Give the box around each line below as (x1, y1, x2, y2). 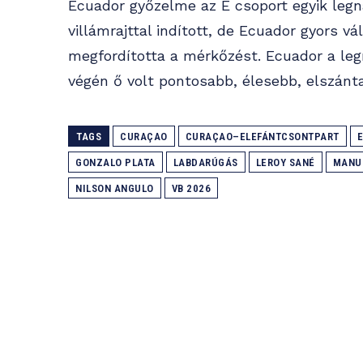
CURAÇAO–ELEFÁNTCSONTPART (185, 130, 340, 143)
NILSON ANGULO (75, 182, 154, 195)
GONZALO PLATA (75, 156, 156, 169)
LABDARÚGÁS (173, 156, 238, 169)
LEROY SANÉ (255, 156, 315, 169)
